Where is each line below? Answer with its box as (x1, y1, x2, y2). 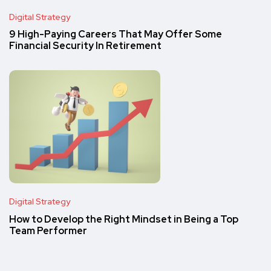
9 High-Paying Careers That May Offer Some (9, 28, 222, 41)
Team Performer (9, 224, 87, 238)
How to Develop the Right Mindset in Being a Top (9, 213, 238, 226)
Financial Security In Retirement (9, 39, 162, 53)
